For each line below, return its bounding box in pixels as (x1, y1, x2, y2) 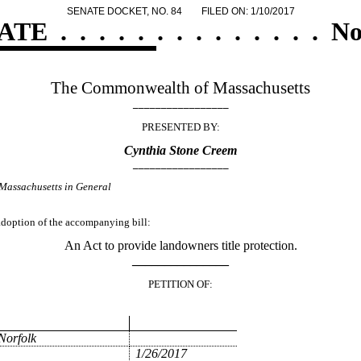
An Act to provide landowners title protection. (64, 238, 297, 252)
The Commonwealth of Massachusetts (51, 78, 310, 98)
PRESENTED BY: (141, 120, 220, 133)
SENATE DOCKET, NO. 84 (66, 6, 182, 17)
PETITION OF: (148, 278, 213, 291)
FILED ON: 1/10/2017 (201, 6, 295, 17)
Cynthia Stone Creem (124, 143, 237, 157)
